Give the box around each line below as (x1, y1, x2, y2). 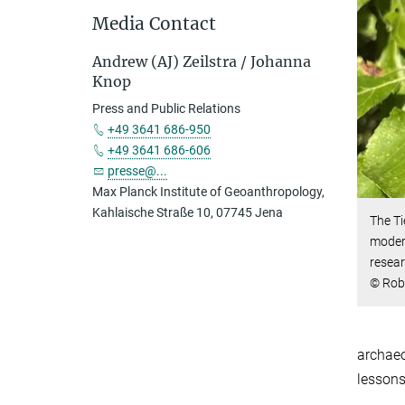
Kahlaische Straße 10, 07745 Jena (92, 204, 283, 220)
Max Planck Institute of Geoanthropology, (92, 184, 325, 199)
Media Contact (92, 12, 216, 34)
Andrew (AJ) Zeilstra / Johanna (92, 52, 311, 71)
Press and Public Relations (92, 100, 240, 116)
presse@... (108, 163, 167, 178)
